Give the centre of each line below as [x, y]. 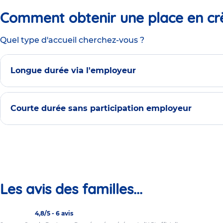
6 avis [64, 213]
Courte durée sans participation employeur [101, 108]
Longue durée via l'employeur [73, 70]
